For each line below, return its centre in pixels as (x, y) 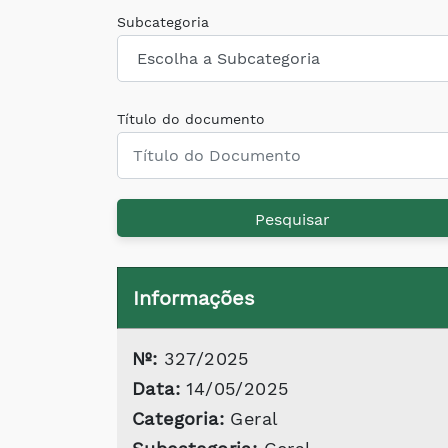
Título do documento (191, 119)
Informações (194, 298)
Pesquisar (292, 219)
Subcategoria (163, 22)
